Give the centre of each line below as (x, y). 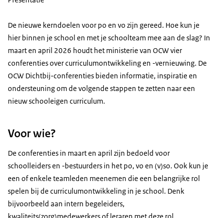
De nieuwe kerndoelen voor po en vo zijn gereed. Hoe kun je (104, 25)
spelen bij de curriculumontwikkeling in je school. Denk (96, 191)
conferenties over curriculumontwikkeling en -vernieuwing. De (107, 63)
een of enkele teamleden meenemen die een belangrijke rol (104, 179)
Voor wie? (33, 134)
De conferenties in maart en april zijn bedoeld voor (89, 153)
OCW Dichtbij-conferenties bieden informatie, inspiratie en (102, 76)
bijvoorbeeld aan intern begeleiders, (66, 204)
